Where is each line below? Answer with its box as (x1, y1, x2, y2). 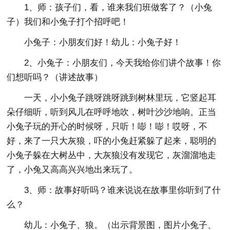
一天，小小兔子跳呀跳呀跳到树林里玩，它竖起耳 (24, 93, 217, 103)
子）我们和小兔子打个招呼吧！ (7, 17, 129, 27)
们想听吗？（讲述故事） (7, 72, 103, 82)
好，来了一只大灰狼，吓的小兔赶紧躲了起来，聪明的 (7, 136, 217, 146)
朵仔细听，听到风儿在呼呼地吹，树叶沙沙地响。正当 (7, 107, 217, 117)
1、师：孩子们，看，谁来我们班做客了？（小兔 (24, 3, 213, 12)
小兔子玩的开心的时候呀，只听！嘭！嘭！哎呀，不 (7, 122, 208, 131)
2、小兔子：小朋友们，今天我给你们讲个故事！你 (24, 58, 221, 68)
